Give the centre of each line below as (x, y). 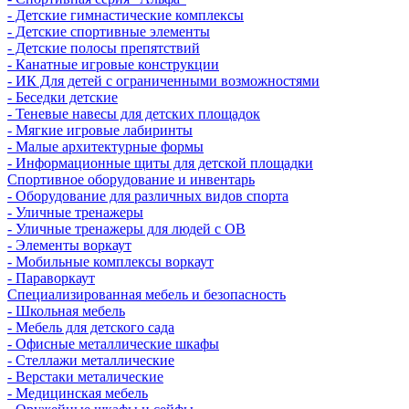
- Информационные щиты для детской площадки (160, 163)
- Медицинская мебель (78, 393)
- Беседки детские (63, 97)
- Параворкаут (51, 278)
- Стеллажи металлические (91, 360)
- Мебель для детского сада (91, 327)
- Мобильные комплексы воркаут (110, 261)
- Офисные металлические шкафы (113, 343)
